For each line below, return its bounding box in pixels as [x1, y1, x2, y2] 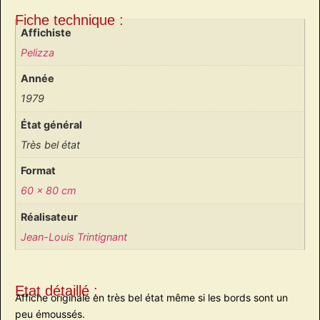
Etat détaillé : [15, 282, 98, 299]
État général [21, 118, 83, 131]
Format [21, 164, 56, 177]
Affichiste [21, 26, 72, 39]
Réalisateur [21, 210, 79, 223]
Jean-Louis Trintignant [21, 231, 128, 244]
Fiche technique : [15, 12, 124, 29]
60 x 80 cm [21, 184, 77, 197]
